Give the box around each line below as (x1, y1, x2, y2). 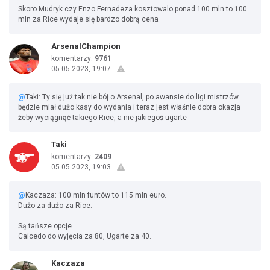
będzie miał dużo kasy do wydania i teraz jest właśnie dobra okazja (18, 103, 240, 111)
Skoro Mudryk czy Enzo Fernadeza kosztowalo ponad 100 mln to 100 (18, 5, 247, 13)
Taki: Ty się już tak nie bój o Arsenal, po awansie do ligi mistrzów (25, 93, 239, 101)
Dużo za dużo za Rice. (18, 201, 92, 210)
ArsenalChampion (51, 42, 121, 51)
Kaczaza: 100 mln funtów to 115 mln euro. (25, 191, 166, 199)
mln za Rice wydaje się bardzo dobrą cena (18, 15, 159, 24)
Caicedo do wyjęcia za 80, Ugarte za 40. (18, 232, 151, 240)
